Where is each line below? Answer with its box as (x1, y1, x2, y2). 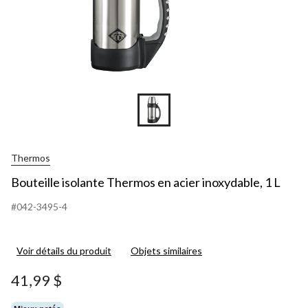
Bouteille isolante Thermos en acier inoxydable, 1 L (11, 174, 280, 190)
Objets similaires (131, 244, 202, 256)
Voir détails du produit (16, 244, 111, 256)
